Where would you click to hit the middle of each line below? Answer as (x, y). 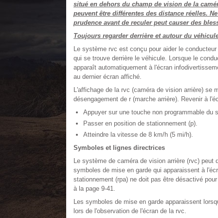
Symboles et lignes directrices (119, 148)
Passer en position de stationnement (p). (140, 123)
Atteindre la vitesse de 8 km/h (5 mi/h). (138, 135)
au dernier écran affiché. (107, 77)
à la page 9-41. (94, 189)
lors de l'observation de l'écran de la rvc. (130, 211)
